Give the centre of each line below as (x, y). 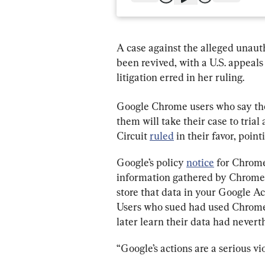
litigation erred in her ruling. (180, 77)
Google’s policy (151, 162)
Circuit (133, 135)
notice (200, 162)
